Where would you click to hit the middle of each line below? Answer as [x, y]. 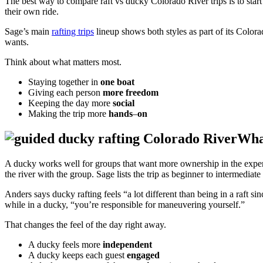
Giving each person [65, 93]
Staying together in [63, 82]
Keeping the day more [70, 103]
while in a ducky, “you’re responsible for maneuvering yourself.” [125, 205]
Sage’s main [28, 32]
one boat [116, 82]
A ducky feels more [65, 245]
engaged [143, 255]
